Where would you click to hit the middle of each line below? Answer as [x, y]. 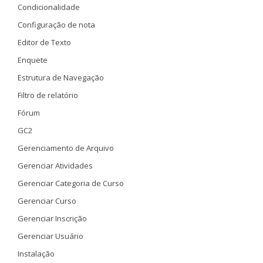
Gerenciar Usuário [50, 236]
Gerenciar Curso [47, 201]
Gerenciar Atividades [55, 166]
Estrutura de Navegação [61, 77]
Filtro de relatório [48, 95]
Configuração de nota [56, 25]
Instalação [36, 254]
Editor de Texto [44, 42]
